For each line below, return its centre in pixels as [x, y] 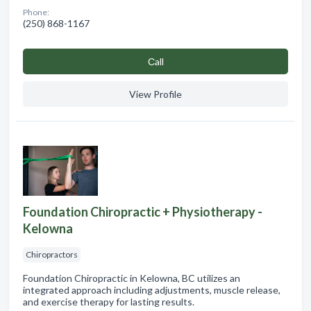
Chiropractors [52, 255]
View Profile [155, 94]
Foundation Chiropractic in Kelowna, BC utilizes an [132, 278]
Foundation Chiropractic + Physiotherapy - [143, 212]
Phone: [36, 12]
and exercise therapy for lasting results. [109, 302]
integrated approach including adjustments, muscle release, [152, 290]
